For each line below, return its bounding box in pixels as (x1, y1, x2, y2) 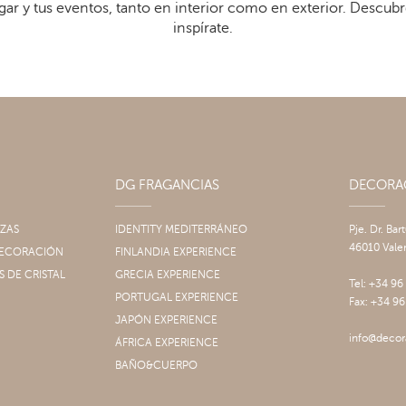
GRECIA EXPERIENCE (115, 268, 220, 282)
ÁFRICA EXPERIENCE (115, 336, 218, 350)
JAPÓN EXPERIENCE (115, 314, 217, 327)
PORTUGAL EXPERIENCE (115, 291, 238, 304)
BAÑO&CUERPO (115, 359, 198, 372)
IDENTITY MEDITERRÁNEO (115, 223, 247, 237)
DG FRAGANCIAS (125, 178, 219, 194)
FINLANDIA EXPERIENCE (115, 246, 237, 259)
